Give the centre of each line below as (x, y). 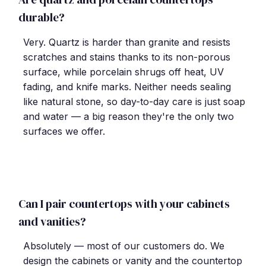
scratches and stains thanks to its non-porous (127, 57)
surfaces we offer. (64, 131)
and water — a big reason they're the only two (129, 116)
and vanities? (52, 221)
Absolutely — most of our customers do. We (124, 246)
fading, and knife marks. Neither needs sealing (127, 86)
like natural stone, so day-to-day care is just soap (134, 101)
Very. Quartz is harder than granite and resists (127, 42)
